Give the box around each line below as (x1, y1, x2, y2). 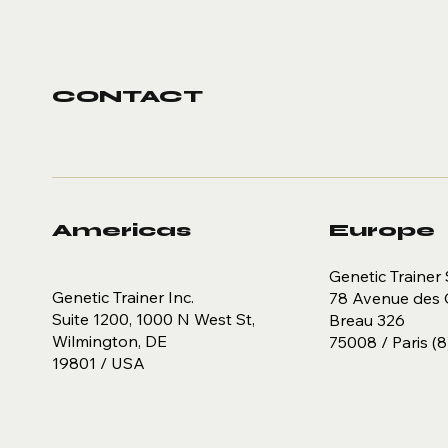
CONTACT (52, 85, 204, 108)
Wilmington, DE (52, 330, 168, 351)
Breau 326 (329, 309, 406, 330)
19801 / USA (52, 352, 146, 373)
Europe (329, 219, 436, 242)
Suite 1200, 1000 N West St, (52, 308, 256, 329)
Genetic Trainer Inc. (52, 286, 195, 307)
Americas (52, 219, 192, 242)
